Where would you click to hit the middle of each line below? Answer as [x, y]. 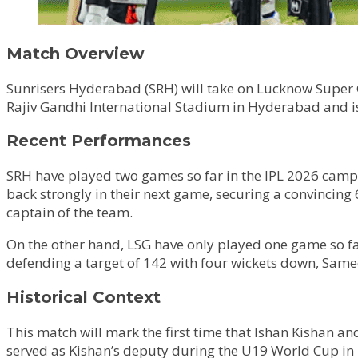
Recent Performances [99, 141]
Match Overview [76, 53]
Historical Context [84, 298]
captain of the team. [70, 213]
